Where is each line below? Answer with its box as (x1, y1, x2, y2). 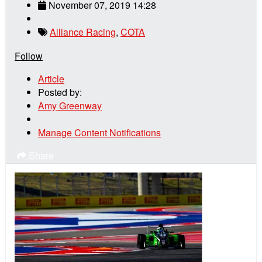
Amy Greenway (38, 99, 102, 113)
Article (38, 72, 64, 86)
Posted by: (38, 85, 82, 99)
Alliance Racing (50, 25, 116, 39)
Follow (15, 49, 43, 63)
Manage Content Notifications (38, 126, 161, 140)
